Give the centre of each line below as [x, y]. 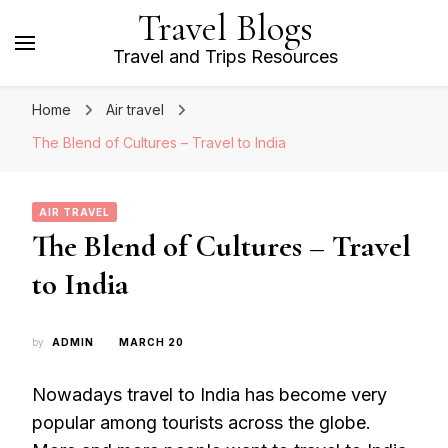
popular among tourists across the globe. [201, 422]
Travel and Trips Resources [225, 56]
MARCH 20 [151, 342]
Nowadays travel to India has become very [209, 394]
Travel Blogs [225, 28]
